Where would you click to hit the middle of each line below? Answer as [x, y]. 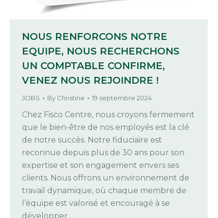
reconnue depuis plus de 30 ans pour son [103, 153]
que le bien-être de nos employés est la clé [106, 127]
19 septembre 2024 [122, 98]
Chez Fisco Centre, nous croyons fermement [108, 115]
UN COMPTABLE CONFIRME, [93, 66]
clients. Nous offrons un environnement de [106, 178]
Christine [71, 98]
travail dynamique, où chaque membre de [104, 191]
